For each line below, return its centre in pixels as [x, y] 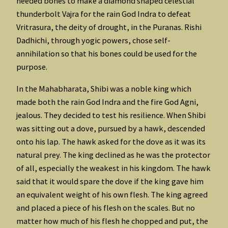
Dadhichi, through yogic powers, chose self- [93, 40]
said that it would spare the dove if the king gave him [110, 181]
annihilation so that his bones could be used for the [107, 54]
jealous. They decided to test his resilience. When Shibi [111, 115]
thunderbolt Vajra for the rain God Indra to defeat [104, 14]
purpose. [32, 67]
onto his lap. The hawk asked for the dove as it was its [111, 141]
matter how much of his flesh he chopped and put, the [112, 221]
